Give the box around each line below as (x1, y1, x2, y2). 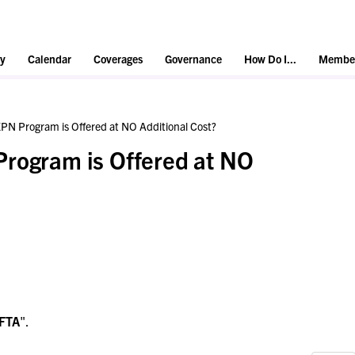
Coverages (94, 52, 143, 67)
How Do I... (244, 52, 296, 67)
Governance (165, 52, 222, 67)
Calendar (28, 52, 71, 67)
